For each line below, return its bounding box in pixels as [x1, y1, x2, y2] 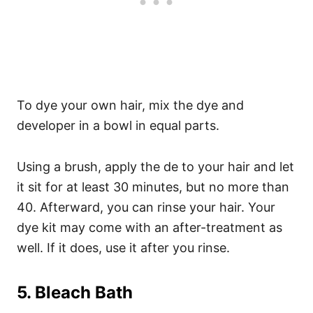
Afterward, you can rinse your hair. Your [40, 199, 275, 214]
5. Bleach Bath [17, 282, 133, 303]
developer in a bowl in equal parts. [17, 117, 219, 133]
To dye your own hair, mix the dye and [17, 97, 244, 112]
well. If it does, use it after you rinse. [17, 240, 233, 255]
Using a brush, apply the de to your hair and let [17, 159, 294, 174]
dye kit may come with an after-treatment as [17, 219, 282, 235]
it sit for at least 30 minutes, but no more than [17, 179, 289, 194]
